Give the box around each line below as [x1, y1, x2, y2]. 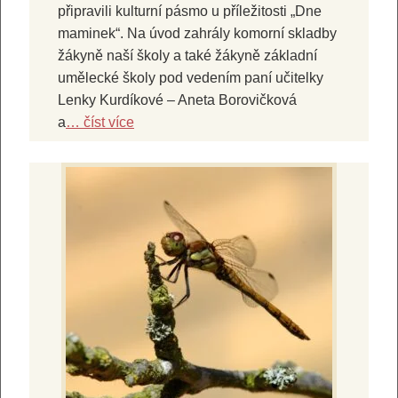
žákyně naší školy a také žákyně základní [58, 47, 317, 63]
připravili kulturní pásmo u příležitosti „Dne [58, 3, 322, 19]
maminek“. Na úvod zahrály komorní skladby [58, 25, 337, 41]
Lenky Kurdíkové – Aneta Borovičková [58, 92, 297, 107]
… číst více [66, 114, 134, 130]
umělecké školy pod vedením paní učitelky [58, 69, 323, 85]
